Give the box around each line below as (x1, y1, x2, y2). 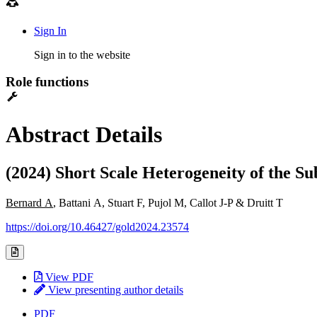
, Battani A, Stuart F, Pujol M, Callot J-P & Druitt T (53, 196, 283, 209)
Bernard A (6, 196, 53, 209)
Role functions (6, 74, 88, 90)
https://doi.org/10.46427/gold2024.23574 (6, 220, 189, 233)
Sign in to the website (34, 48, 130, 61)
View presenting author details (45, 283, 183, 296)
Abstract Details (6, 122, 162, 148)
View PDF (42, 270, 93, 283)
